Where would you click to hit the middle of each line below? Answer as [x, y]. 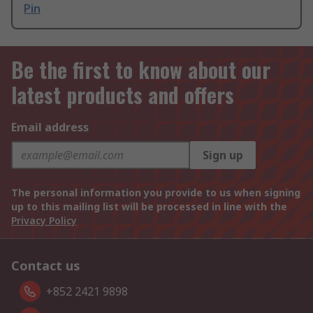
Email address [50, 128]
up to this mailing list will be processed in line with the [149, 207]
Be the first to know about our [141, 70]
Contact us [46, 266]
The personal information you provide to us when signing [156, 193]
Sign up [223, 155]
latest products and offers [123, 95]
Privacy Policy [44, 221]
